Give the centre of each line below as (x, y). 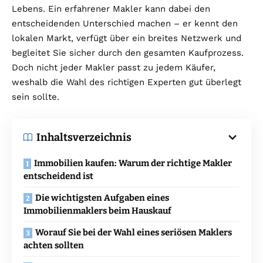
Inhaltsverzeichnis (84, 137)
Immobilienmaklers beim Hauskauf (97, 210)
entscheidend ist (58, 176)
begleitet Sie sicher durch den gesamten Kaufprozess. (128, 53)
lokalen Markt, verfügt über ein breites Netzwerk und (127, 38)
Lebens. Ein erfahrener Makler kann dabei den (111, 9)
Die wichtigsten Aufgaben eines (102, 198)
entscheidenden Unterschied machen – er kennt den (125, 23)
